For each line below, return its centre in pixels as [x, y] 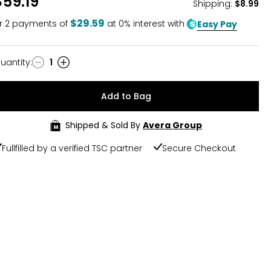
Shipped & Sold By [103, 125]
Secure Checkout [199, 148]
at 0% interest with [147, 24]
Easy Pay [217, 24]
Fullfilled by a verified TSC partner [72, 148]
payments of [39, 24]
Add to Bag [126, 96]
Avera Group [172, 125]
